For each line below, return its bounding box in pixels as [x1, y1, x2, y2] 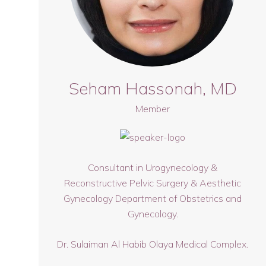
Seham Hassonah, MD [68, 78, 237, 99]
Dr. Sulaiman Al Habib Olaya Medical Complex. [57, 238, 249, 250]
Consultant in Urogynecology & [88, 161, 218, 173]
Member [135, 103, 170, 115]
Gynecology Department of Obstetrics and [64, 192, 242, 204]
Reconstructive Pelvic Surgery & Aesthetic [64, 177, 242, 189]
